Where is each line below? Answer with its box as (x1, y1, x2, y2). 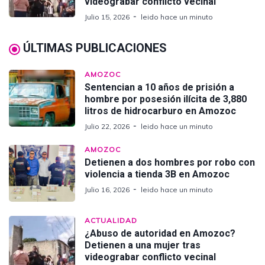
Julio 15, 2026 (85, 12, 130, 22)
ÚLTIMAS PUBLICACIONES (23, 41, 167, 56)
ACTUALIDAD (85, 216, 137, 225)
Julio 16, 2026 (85, 185, 130, 195)
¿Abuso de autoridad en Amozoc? (85, 228, 235, 240)
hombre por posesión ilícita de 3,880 (85, 93, 247, 105)
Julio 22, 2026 (85, 122, 130, 131)
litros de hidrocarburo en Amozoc (85, 105, 236, 117)
